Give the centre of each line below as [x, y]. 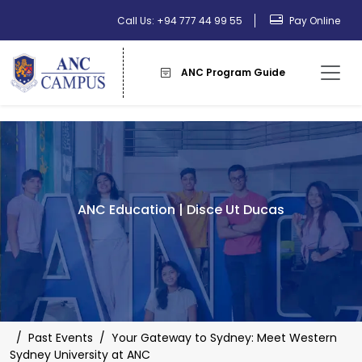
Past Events [61, 337]
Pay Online [314, 21]
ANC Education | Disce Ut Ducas [181, 210]
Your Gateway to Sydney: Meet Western [224, 337]
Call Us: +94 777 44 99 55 [180, 21]
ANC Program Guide [233, 73]
